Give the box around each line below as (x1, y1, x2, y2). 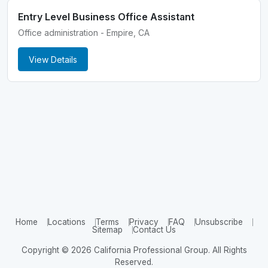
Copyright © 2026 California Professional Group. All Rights (21, 245, 247, 255)
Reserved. (115, 257, 153, 267)
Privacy (129, 217, 159, 227)
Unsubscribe (194, 217, 243, 227)
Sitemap (92, 225, 123, 234)
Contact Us (133, 225, 176, 234)
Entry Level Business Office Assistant (18, 11, 195, 23)
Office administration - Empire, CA (18, 28, 150, 38)
